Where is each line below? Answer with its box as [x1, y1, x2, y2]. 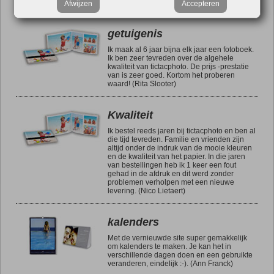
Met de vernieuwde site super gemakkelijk [108, 233, 247, 242]
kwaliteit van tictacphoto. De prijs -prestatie [108, 62, 249, 71]
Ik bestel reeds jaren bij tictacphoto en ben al [108, 126, 256, 135]
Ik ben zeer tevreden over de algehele [108, 53, 234, 62]
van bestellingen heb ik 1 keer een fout [108, 160, 236, 169]
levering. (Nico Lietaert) [108, 186, 185, 195]
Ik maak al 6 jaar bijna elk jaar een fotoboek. [108, 45, 254, 54]
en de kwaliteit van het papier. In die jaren [108, 152, 245, 161]
